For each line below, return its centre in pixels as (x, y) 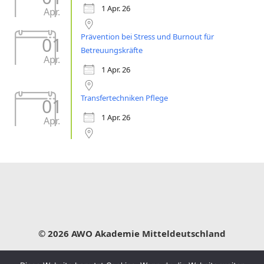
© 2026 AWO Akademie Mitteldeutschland (132, 233)
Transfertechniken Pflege (124, 98)
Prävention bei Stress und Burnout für (147, 37)
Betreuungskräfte (112, 50)
